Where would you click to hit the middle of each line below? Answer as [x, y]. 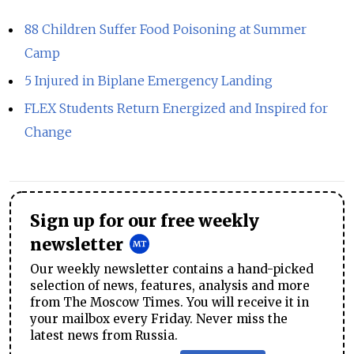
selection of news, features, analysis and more [170, 285]
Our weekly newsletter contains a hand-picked [172, 269]
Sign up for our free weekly [145, 221]
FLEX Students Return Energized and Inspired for [177, 108]
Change [49, 132]
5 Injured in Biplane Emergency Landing [149, 80]
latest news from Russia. [104, 335]
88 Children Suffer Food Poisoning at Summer [166, 29]
